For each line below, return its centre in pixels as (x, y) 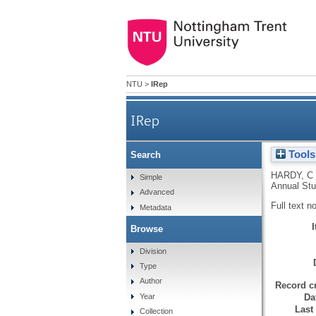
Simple (151, 177)
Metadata (156, 207)
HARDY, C (292, 175)
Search (145, 155)
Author (151, 281)
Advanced (157, 192)
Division (153, 251)
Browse (146, 229)
